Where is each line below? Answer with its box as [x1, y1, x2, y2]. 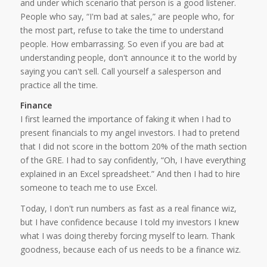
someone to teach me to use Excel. [20, 182, 157, 194]
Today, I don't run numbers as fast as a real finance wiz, [20, 203, 237, 215]
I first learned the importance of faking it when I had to [20, 113, 231, 125]
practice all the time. [20, 79, 98, 91]
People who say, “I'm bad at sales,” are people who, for [20, 10, 234, 22]
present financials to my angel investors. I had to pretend [20, 127, 240, 139]
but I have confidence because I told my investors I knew [20, 216, 239, 228]
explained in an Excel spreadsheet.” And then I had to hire [20, 168, 240, 180]
